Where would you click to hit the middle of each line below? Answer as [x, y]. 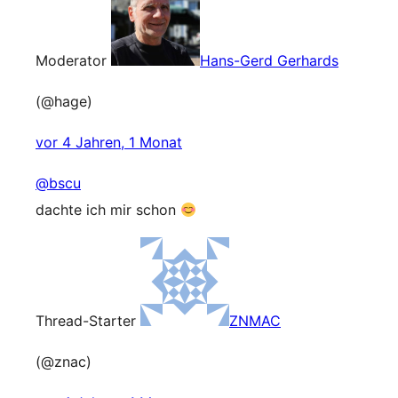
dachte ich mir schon [108, 210]
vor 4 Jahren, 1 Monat [109, 142]
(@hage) [64, 101]
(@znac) [64, 362]
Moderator [71, 60]
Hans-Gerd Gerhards [269, 60]
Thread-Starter [86, 321]
